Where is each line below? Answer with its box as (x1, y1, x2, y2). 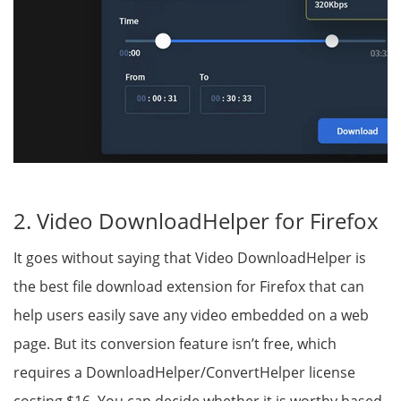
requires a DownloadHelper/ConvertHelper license (13, 363, 355, 383)
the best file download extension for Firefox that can (13, 277, 364, 297)
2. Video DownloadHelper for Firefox (13, 206, 379, 236)
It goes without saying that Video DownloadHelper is (13, 248, 366, 269)
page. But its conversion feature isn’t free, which (13, 334, 337, 354)
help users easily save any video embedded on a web (13, 305, 369, 326)
